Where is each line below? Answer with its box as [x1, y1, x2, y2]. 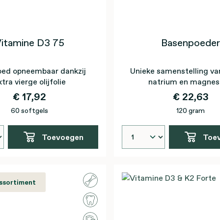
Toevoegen [41, 132, 83, 142]
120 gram [176, 106, 205, 115]
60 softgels [11, 106, 48, 115]
